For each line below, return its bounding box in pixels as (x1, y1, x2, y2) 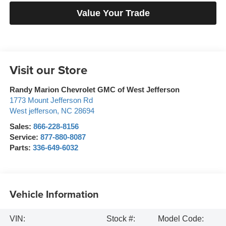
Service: (9, 133, 40, 142)
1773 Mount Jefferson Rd (9, 96, 93, 105)
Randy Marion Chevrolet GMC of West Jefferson (9, 86, 180, 94)
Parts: (9, 144, 33, 152)
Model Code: (158, 214, 204, 223)
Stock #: (106, 214, 135, 223)
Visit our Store (9, 61, 87, 79)
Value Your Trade (76, 8, 150, 19)
